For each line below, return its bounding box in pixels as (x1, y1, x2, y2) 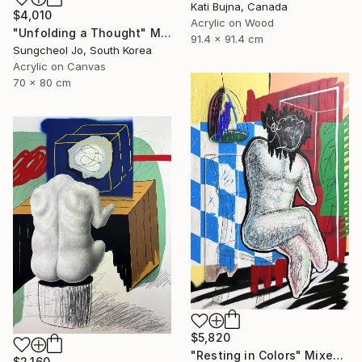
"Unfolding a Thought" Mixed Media (160, 26, 171, 40)
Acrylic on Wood (191, 16, 274, 30)
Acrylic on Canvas (13, 60, 106, 74)
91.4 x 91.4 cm (191, 32, 263, 46)
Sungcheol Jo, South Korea (13, 44, 152, 57)
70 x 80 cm (13, 76, 71, 90)
